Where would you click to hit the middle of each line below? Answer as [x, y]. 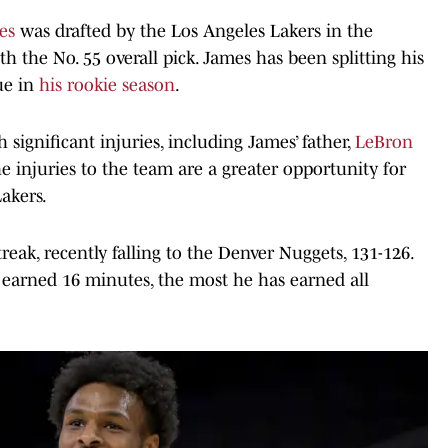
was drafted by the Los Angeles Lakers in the [194, 30]
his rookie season [107, 84]
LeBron [384, 141]
